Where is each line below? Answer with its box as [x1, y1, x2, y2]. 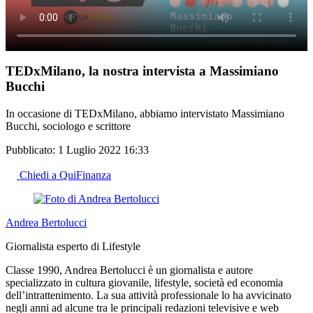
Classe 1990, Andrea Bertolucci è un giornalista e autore [6, 264, 253, 277]
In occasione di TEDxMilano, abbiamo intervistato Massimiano [6, 108, 284, 120]
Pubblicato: [6, 144, 58, 156]
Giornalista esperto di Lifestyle [6, 240, 140, 253]
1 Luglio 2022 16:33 [58, 144, 149, 156]
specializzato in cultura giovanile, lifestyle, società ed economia [6, 277, 283, 289]
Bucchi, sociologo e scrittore [6, 120, 131, 133]
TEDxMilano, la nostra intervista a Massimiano [6, 64, 279, 79]
